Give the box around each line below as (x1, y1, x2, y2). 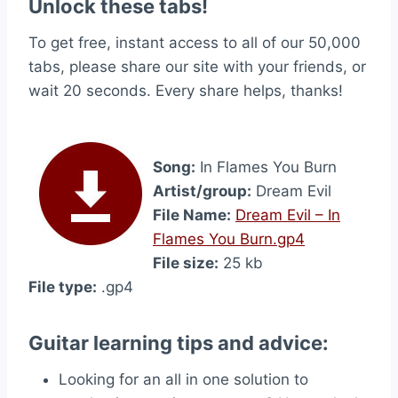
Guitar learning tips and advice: (28, 331, 329, 354)
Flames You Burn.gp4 (153, 230, 305, 248)
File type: (28, 278, 97, 296)
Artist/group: (153, 182, 251, 200)
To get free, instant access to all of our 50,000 (28, 34, 361, 52)
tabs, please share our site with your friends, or (28, 58, 366, 76)
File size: (153, 254, 219, 272)
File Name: (153, 206, 231, 224)
